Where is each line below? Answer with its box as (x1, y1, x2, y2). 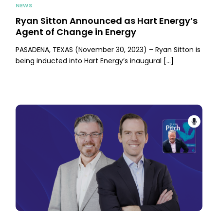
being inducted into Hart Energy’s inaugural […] (16, 56, 174, 66)
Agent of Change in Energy (16, 26, 137, 38)
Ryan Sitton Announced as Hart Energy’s (16, 15, 198, 27)
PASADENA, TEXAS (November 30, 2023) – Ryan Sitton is (16, 45, 201, 55)
